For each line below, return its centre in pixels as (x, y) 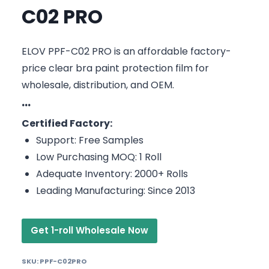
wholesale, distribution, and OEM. (98, 85)
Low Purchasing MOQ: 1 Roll (99, 157)
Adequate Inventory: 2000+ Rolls (112, 174)
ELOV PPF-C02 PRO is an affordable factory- (126, 51)
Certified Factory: (67, 123)
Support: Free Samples (90, 140)
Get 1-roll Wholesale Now (89, 230)
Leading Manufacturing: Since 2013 (116, 190)
